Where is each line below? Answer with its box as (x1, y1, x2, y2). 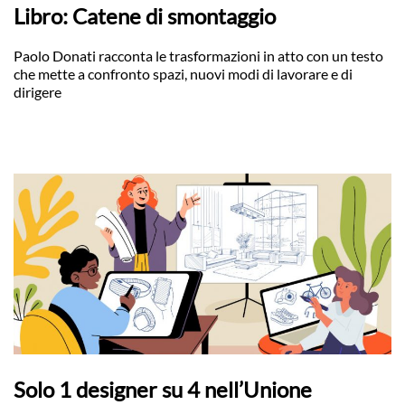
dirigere (14, 83, 61, 100)
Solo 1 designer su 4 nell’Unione (14, 376, 312, 402)
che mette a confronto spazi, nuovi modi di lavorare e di (14, 65, 353, 82)
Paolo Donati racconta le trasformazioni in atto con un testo (14, 47, 383, 64)
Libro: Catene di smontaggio (14, 3, 276, 29)
